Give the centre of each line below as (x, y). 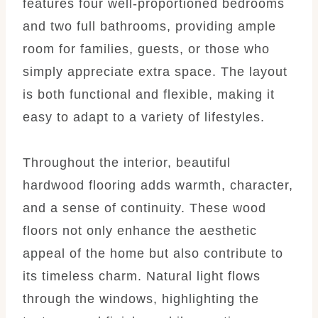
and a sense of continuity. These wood (144, 208)
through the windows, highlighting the (141, 298)
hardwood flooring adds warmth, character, (158, 185)
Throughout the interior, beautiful (127, 162)
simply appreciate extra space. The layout (155, 71)
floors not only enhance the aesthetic (140, 230)
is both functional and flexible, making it (149, 94)
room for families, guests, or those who (146, 49)
